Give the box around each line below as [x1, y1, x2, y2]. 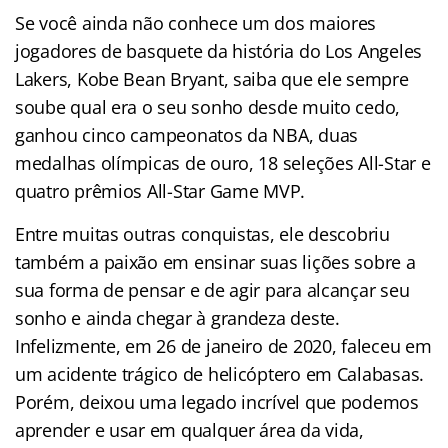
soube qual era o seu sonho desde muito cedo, [15, 94, 401, 119]
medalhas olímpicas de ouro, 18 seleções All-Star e [15, 150, 431, 175]
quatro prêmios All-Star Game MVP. [15, 178, 306, 203]
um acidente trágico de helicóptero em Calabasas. [15, 361, 425, 386]
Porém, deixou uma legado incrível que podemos [15, 389, 419, 414]
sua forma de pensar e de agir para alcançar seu [15, 277, 410, 302]
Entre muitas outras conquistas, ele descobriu [15, 221, 390, 246]
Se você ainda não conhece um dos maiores [15, 10, 377, 35]
